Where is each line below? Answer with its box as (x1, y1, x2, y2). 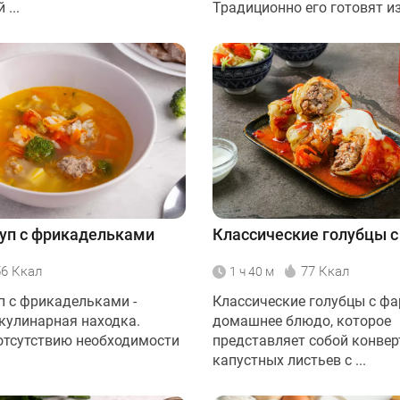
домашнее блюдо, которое (212, 312, 391, 330)
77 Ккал (301, 263, 349, 280)
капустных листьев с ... (212, 352, 366, 370)
